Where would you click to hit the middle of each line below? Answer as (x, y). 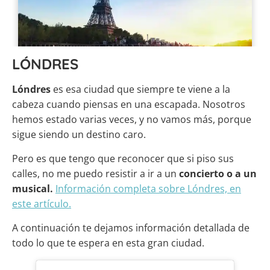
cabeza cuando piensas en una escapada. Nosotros (129, 105)
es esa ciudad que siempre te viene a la (142, 89)
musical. (33, 189)
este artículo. (42, 204)
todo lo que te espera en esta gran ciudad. (108, 243)
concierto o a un (218, 174)
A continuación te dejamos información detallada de (131, 228)
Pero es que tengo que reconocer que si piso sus (123, 159)
